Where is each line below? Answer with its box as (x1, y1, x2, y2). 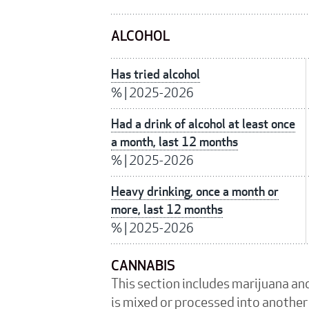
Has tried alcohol (111, 66, 200, 83)
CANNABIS (111, 257, 175, 275)
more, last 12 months (111, 201, 223, 218)
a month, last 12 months (111, 134, 238, 150)
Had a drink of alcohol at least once (111, 116, 295, 132)
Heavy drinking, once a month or (111, 183, 279, 200)
